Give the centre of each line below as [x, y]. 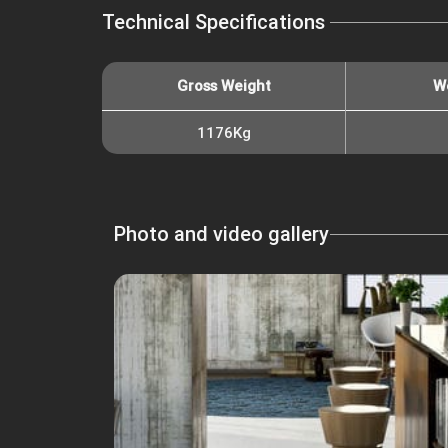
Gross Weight [223, 86]
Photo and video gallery [221, 234]
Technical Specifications [213, 22]
